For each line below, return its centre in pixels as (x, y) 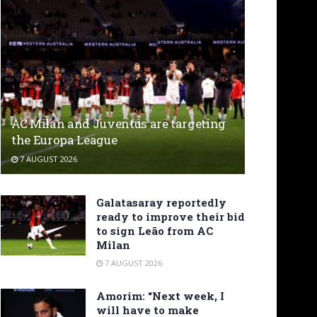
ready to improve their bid (171, 216)
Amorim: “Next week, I (160, 295)
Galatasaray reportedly (161, 202)
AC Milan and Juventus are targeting (119, 123)
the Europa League (64, 139)
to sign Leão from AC (155, 230)
